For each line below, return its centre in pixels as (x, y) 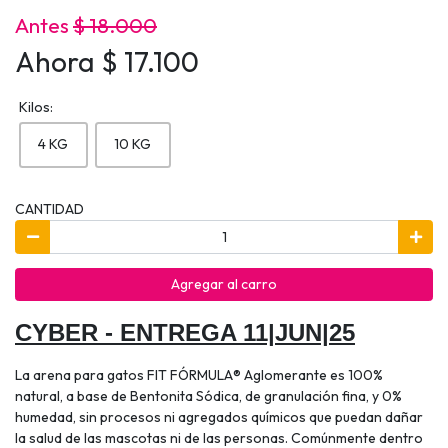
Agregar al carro (224, 284)
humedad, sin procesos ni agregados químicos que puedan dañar (219, 417)
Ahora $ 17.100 (107, 62)
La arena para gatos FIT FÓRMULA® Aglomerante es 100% (199, 375)
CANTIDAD (49, 209)
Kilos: (35, 107)
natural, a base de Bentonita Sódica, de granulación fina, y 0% (208, 396)
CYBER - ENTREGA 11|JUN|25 (185, 333)
